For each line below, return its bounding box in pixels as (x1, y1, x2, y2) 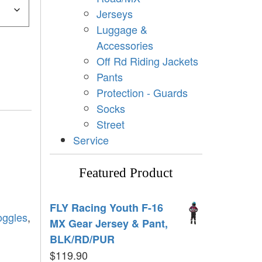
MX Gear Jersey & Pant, (49, 215, 168, 231)
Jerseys (96, 5, 133, 21)
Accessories (96, 37, 153, 53)
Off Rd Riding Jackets (96, 53, 198, 68)
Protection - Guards (96, 84, 188, 100)
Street (96, 116, 125, 132)
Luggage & (96, 21, 147, 37)
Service (73, 132, 109, 147)
